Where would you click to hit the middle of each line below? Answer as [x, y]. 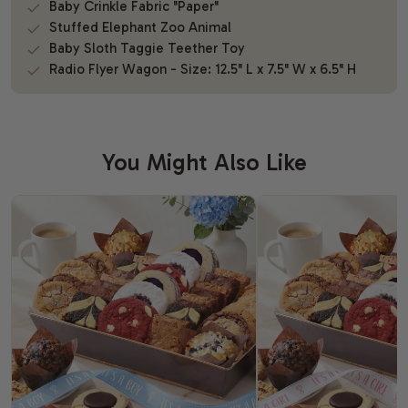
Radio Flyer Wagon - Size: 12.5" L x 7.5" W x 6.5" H [202, 70]
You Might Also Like [204, 163]
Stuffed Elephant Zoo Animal [140, 28]
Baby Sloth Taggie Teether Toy [147, 49]
